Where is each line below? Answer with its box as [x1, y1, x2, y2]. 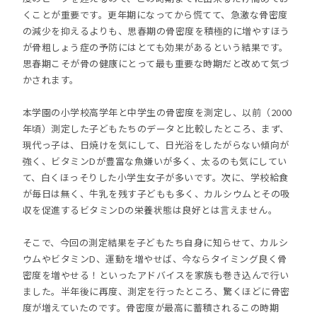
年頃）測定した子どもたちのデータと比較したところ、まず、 [22, 122, 289, 135]
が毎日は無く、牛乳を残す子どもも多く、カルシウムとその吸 [22, 187, 290, 200]
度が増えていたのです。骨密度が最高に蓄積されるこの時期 [22, 301, 279, 314]
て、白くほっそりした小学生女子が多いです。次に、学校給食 [22, 171, 289, 184]
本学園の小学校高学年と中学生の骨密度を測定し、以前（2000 [22, 105, 292, 119]
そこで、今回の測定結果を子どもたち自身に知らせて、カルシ [22, 236, 289, 249]
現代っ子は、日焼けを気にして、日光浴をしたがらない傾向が [22, 138, 289, 151]
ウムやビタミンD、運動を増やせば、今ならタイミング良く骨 [22, 252, 287, 265]
